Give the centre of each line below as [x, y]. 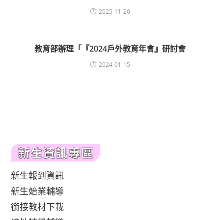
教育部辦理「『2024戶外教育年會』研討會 [110, 49]
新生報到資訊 [38, 175]
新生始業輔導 [38, 191]
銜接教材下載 [38, 207]
